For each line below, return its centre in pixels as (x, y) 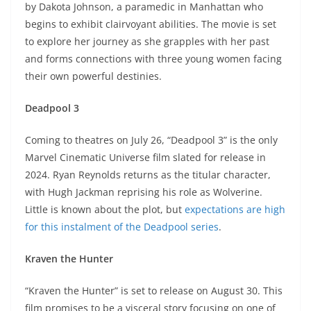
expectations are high (235, 210)
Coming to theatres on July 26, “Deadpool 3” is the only (151, 140)
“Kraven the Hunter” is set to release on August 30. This (154, 291)
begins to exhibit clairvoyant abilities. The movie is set (151, 24)
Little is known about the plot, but (105, 210)
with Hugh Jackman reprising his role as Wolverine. (144, 192)
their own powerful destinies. (93, 76)
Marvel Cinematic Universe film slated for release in (145, 158)
